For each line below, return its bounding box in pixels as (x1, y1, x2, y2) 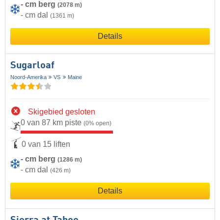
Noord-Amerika (10, 74, 47, 80)
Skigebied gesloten (28, 108, 95, 116)
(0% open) (83, 120, 111, 127)
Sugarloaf (10, 60, 55, 71)
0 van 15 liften (22, 140, 70, 149)
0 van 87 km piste (21, 118, 83, 127)
